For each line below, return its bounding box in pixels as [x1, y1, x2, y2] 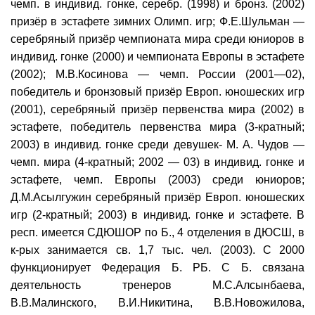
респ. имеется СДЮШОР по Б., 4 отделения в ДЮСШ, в [11, 226, 304, 238]
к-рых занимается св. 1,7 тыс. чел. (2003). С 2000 [11, 243, 304, 256]
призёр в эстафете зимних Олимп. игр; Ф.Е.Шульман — [11, 15, 304, 27]
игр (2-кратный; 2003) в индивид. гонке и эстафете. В [11, 208, 304, 221]
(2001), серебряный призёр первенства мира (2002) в [11, 103, 304, 115]
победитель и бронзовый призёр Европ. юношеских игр [11, 85, 304, 98]
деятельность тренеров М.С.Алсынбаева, [11, 278, 304, 291]
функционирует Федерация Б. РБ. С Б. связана [11, 261, 304, 274]
